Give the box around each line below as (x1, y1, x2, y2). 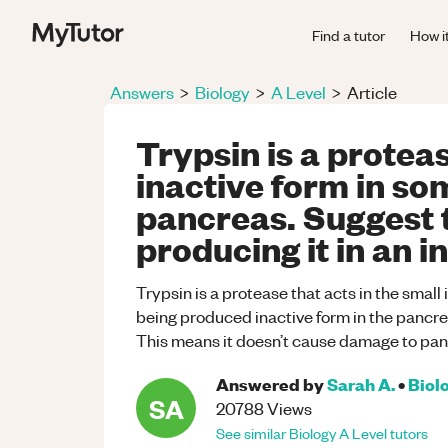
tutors (387, 423, 428, 443)
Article (347, 81, 397, 103)
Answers (110, 81, 174, 103)
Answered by (216, 372, 324, 395)
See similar (216, 423, 289, 443)
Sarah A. (327, 372, 395, 395)
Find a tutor (312, 24, 385, 45)
